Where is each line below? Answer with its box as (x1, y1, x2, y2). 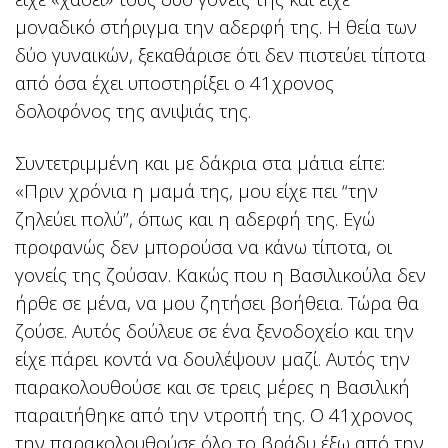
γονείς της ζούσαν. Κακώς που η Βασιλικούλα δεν (15, 262, 426, 288)
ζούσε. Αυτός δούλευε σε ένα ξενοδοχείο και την (15, 318, 414, 344)
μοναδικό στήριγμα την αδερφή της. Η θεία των (15, 14, 417, 40)
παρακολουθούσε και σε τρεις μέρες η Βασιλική (15, 374, 410, 400)
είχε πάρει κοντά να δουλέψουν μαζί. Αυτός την (15, 346, 410, 372)
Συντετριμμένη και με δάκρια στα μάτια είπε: (15, 150, 385, 176)
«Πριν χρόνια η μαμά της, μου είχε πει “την (15, 178, 378, 204)
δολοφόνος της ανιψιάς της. (15, 98, 251, 124)
